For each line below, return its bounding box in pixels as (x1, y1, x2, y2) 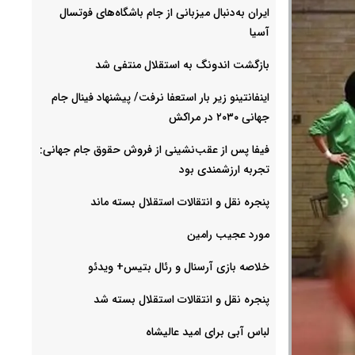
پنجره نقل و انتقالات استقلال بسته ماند (90, 193, 269, 211)
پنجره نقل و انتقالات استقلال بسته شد (94, 290, 269, 308)
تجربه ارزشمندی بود (179, 160, 269, 178)
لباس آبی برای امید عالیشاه (146, 323, 269, 341)
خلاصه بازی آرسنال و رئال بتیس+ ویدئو (88, 258, 269, 276)
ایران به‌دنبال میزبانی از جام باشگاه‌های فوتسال (59, 3, 269, 21)
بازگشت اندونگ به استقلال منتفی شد (95, 55, 269, 74)
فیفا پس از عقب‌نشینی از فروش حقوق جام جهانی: (40, 140, 269, 158)
